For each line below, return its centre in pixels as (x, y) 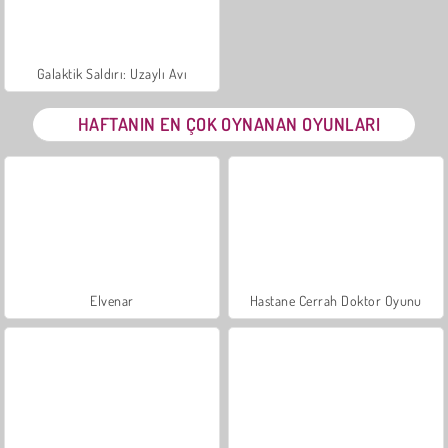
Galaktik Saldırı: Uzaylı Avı (112, 73)
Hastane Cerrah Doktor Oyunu (336, 300)
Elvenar (112, 300)
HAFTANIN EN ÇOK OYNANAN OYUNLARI (229, 123)
